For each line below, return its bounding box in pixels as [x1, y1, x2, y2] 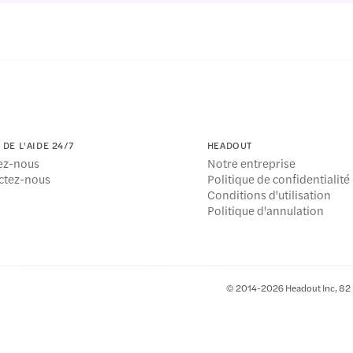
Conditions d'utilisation [206, 186, 331, 203]
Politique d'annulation [206, 202, 324, 219]
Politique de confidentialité [206, 170, 350, 188]
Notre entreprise [206, 154, 295, 172]
